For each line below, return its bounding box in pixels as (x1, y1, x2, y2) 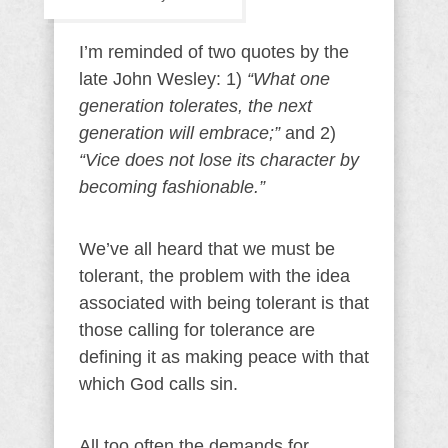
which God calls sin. (79, 374, 238, 394)
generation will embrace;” (79, 123, 280, 143)
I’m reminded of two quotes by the (79, 42, 349, 62)
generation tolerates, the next (79, 96, 312, 116)
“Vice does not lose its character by (79, 150, 359, 170)
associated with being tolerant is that (79, 293, 369, 313)
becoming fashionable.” (79, 177, 265, 197)
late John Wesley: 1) (79, 69, 247, 89)
